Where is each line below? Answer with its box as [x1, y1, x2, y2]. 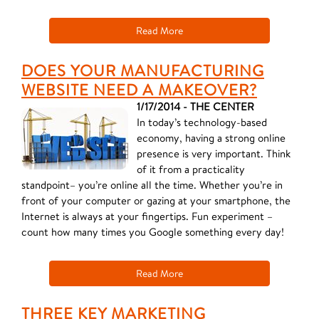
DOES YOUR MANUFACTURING [21, 60, 264, 80]
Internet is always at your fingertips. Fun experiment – [21, 209, 273, 223]
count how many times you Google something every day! [21, 225, 284, 239]
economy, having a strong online [137, 131, 286, 145]
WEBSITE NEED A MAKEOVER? [21, 79, 257, 100]
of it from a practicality [137, 162, 245, 176]
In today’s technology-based [137, 115, 267, 129]
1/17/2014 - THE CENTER [137, 100, 254, 113]
